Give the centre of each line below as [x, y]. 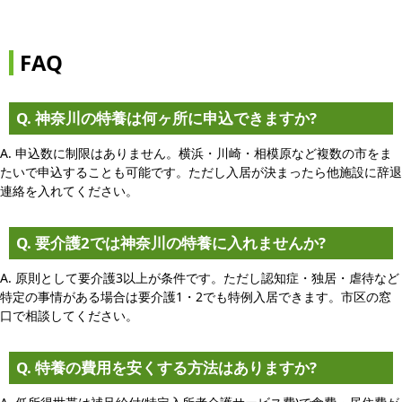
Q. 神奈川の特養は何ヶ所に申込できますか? [166, 118]
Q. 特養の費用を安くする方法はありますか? [166, 367]
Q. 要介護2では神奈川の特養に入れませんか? [171, 242]
